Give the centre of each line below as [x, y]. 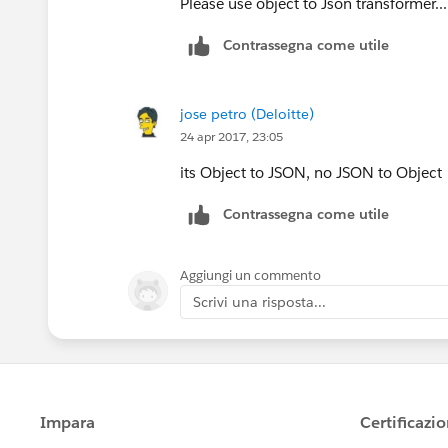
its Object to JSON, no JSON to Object [311, 172]
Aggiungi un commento [250, 275]
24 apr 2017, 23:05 [231, 136]
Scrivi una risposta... [259, 301]
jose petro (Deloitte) [247, 113]
